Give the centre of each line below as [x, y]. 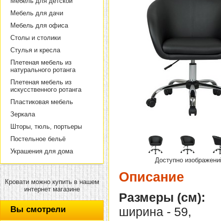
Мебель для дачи [37, 13]
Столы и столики [36, 38]
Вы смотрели [38, 209]
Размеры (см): [162, 198]
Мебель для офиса [39, 25]
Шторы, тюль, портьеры [46, 127]
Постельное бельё [38, 139]
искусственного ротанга [46, 90]
